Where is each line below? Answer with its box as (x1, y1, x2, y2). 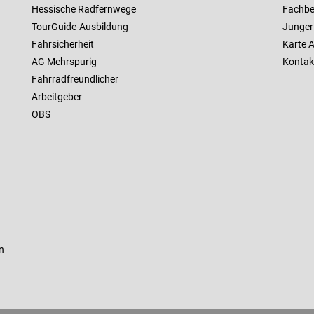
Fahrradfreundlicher (31, 74, 118, 86)
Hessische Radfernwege (31, 4, 136, 15)
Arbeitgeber (31, 91, 82, 103)
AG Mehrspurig (31, 56, 97, 68)
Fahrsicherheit (31, 39, 94, 50)
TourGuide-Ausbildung (31, 21, 128, 33)
